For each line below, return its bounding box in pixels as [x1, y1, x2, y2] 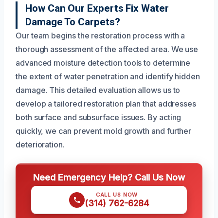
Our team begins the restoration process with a [16, 30, 185, 40]
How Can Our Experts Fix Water [25, 2, 169, 14]
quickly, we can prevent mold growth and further [16, 126, 192, 136]
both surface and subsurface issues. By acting [16, 112, 182, 122]
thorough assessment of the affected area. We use [16, 44, 199, 54]
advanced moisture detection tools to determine [16, 57, 191, 68]
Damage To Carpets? [25, 16, 120, 28]
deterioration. [16, 139, 65, 149]
